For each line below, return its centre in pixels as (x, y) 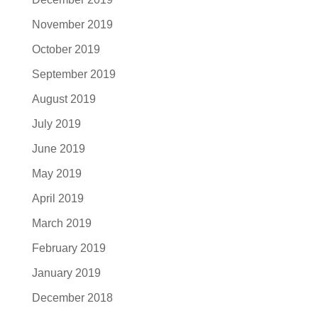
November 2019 (72, 24)
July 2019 (56, 124)
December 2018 (72, 298)
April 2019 (57, 198)
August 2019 (64, 99)
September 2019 (73, 74)
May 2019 (56, 174)
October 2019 (66, 49)
